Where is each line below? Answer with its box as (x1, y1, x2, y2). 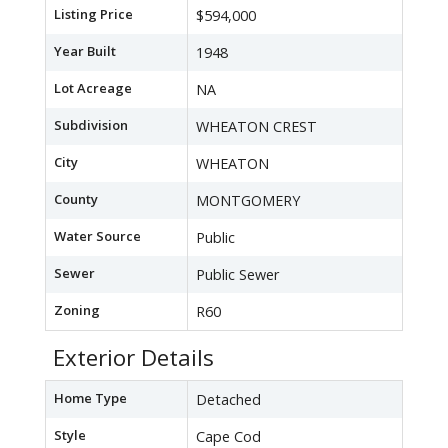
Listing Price (54, 5, 133, 24)
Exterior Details (53, 342, 214, 374)
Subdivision (54, 116, 128, 135)
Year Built (54, 42, 116, 61)
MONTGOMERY (196, 191, 300, 211)
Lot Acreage (54, 79, 132, 98)
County (54, 190, 98, 209)
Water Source (54, 227, 141, 246)
